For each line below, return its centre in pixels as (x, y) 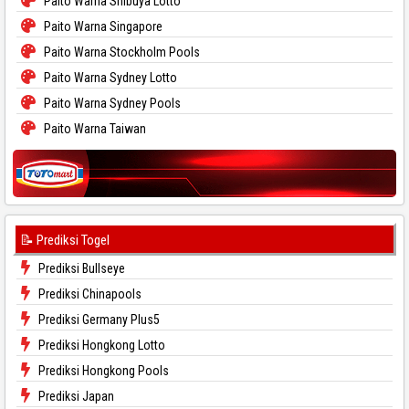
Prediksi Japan (75, 396)
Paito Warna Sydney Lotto (109, 77)
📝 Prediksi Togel (65, 240)
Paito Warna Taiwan (94, 128)
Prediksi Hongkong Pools (102, 370)
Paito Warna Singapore (102, 26)
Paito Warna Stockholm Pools (121, 52)
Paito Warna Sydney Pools (111, 103)
